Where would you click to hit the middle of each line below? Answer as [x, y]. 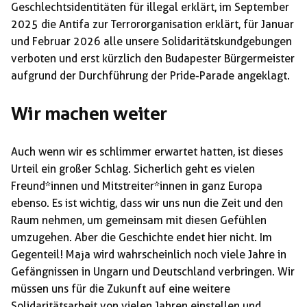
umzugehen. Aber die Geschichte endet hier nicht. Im [142, 238]
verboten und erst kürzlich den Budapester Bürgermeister [153, 59]
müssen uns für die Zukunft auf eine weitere [121, 289]
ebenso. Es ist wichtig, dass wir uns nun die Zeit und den [147, 204]
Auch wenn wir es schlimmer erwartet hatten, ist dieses [147, 152]
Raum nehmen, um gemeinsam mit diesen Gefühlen [139, 221]
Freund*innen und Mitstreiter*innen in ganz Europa [137, 186]
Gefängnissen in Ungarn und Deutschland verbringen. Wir [153, 272]
